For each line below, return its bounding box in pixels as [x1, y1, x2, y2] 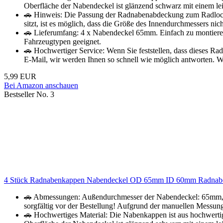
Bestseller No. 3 [4, 90, 54, 99]
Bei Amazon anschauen [4, 81, 78, 90]
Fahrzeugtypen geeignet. [24, 37, 101, 46]
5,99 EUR [4, 72, 36, 81]
